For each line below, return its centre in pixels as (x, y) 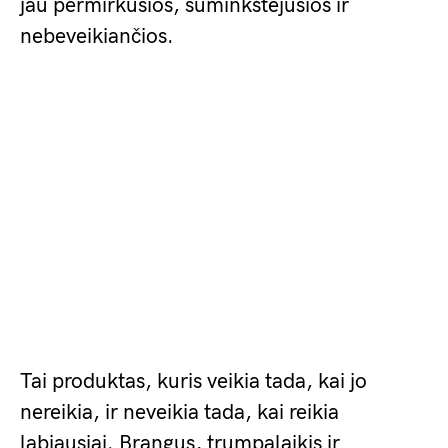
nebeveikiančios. (97, 36)
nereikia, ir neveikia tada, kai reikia (179, 412)
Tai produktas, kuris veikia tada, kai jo (193, 381)
